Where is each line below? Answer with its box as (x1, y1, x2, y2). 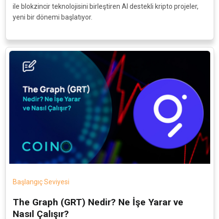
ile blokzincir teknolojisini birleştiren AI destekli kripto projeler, (12, 2, 198, 10)
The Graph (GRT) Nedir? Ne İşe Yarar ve (12, 197, 183, 208)
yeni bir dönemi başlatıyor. (12, 13, 92, 21)
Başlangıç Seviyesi (12, 178, 69, 186)
